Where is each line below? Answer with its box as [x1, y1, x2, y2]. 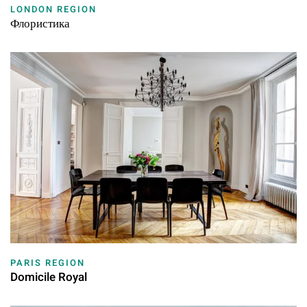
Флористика [10, 15, 70, 33]
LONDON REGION [10, 3, 97, 16]
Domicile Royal [10, 268, 87, 286]
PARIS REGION [10, 256, 85, 269]
